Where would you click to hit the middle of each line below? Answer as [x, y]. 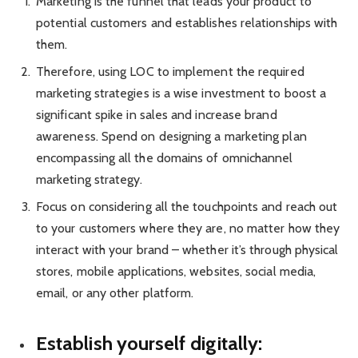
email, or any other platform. [115, 292]
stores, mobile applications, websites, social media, [176, 271]
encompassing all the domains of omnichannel [165, 157]
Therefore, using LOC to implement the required [170, 71]
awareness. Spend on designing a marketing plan [171, 136]
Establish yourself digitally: [149, 344]
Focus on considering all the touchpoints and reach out [187, 206]
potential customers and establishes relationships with [187, 22]
